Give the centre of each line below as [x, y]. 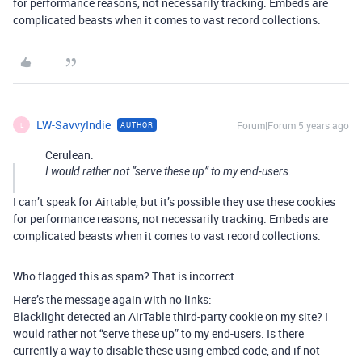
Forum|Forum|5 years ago [293, 125]
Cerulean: [69, 155]
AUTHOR [137, 125]
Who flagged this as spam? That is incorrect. [125, 276]
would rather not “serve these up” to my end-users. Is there [158, 333]
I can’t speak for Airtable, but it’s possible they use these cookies [174, 202]
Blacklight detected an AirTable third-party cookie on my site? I [170, 316]
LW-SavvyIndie [74, 125]
